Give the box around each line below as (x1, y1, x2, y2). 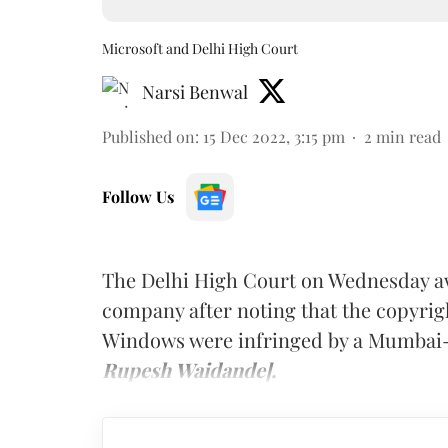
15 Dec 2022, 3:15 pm (203, 126, 345, 147)
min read (376, 126, 441, 147)
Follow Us (102, 186, 174, 207)
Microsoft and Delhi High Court (102, 39, 298, 58)
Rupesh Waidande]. (102, 356, 276, 383)
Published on (102, 126, 195, 147)
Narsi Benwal (142, 80, 248, 104)
